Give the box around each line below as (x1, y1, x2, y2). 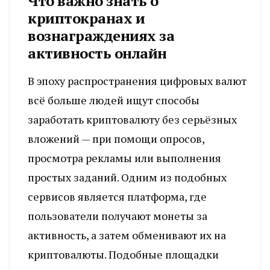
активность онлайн (28, 43, 167, 63)
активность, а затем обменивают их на (28, 227, 226, 242)
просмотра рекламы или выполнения (28, 150, 221, 165)
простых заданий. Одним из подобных (28, 169, 227, 184)
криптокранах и (28, 8, 145, 28)
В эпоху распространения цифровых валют (28, 73, 246, 88)
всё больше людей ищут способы (28, 92, 199, 107)
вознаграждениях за (28, 25, 174, 45)
